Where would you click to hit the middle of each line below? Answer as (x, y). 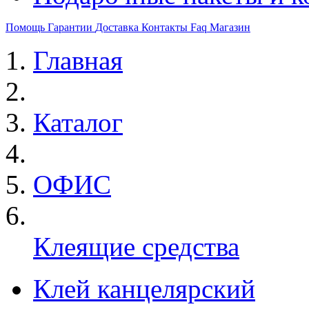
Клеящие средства (136, 247)
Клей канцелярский (144, 289)
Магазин (230, 27)
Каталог (78, 122)
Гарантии (71, 27)
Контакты (166, 27)
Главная (78, 60)
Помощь (27, 27)
